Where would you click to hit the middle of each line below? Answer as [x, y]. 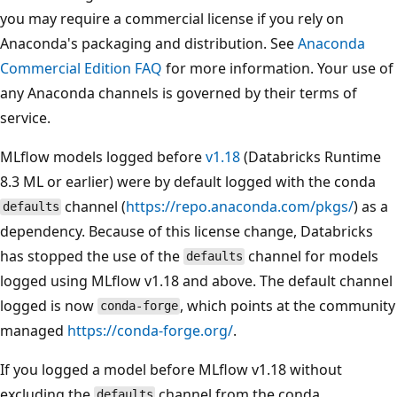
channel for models [312, 256]
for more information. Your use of [278, 68]
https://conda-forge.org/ [150, 330]
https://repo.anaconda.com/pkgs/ [240, 206]
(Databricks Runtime [311, 156]
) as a [371, 206]
